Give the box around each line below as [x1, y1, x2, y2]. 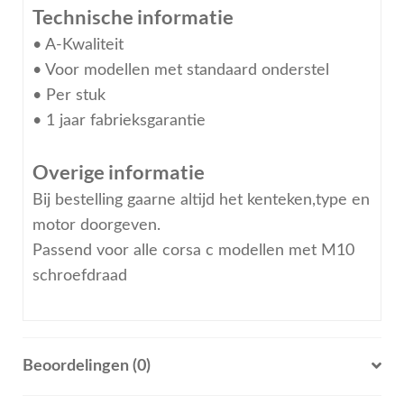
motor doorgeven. [32, 217, 161, 234]
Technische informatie [32, 5, 234, 30]
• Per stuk [32, 87, 106, 104]
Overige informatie [32, 160, 205, 185]
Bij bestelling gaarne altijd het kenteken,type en [32, 192, 370, 208]
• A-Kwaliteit [32, 37, 124, 53]
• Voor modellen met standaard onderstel [32, 62, 329, 78]
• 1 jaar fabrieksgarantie [32, 113, 206, 129]
